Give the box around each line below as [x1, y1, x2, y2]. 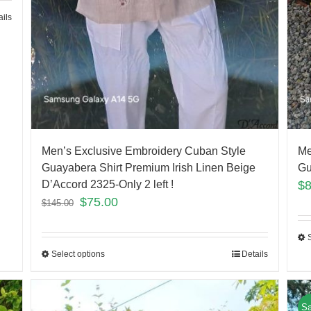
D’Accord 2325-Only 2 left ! [41, 178, 174, 191]
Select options [51, 249, 105, 260]
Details [242, 249, 269, 260]
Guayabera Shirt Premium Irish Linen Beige [41, 162, 255, 174]
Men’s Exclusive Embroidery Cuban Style [41, 145, 246, 158]
